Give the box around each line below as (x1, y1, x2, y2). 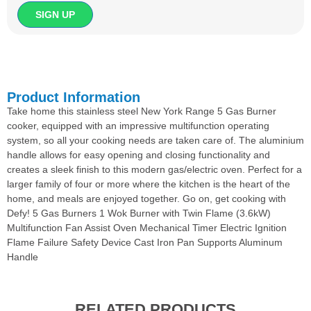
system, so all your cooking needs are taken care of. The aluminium (7, 134, 304, 146)
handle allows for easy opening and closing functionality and (7, 149, 270, 160)
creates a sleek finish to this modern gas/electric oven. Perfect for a (7, 163, 302, 175)
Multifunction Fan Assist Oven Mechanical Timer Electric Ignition (7, 221, 287, 233)
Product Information (7, 89, 140, 105)
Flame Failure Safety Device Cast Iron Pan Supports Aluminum (7, 236, 283, 248)
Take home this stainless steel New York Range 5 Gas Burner (7, 105, 276, 117)
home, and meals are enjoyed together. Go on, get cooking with (7, 192, 286, 204)
